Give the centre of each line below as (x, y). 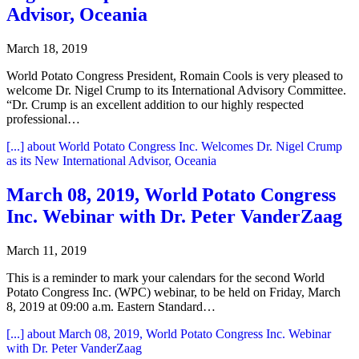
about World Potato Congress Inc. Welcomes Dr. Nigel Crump (183, 146)
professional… (43, 119)
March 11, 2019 (46, 250)
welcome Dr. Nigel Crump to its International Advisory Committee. (176, 90)
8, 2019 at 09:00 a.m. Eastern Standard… (111, 306)
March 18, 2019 (47, 48)
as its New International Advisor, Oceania (111, 160)
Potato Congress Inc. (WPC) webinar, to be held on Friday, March (173, 292)
